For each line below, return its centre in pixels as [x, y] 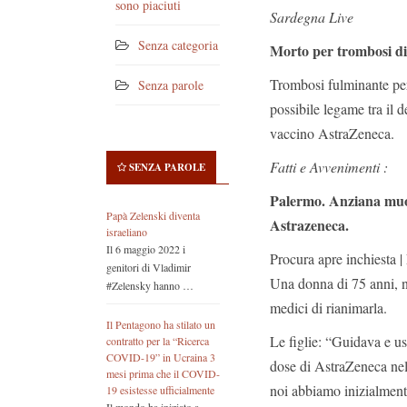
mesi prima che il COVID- [163, 374]
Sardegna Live [312, 17]
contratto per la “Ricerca [158, 341]
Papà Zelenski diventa [153, 216]
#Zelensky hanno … [150, 286]
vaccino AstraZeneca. [332, 133]
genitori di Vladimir [149, 268]
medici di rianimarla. [328, 308]
